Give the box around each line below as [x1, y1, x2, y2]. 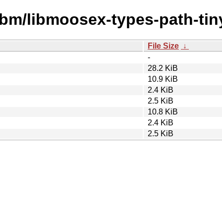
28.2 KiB [148, 63, 178, 72]
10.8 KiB [148, 107, 178, 116]
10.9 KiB [148, 74, 178, 83]
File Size [148, 41, 179, 50]
